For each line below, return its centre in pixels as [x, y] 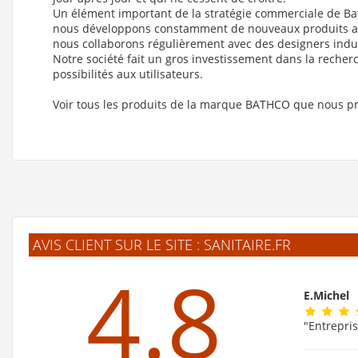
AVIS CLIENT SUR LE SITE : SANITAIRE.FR [162, 244]
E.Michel [328, 295]
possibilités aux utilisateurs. [128, 74]
